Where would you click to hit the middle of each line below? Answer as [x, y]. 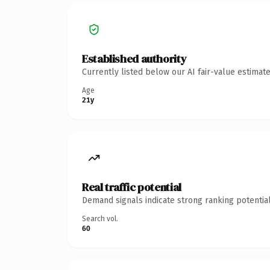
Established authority [134, 58]
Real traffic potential [132, 187]
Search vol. [100, 218]
